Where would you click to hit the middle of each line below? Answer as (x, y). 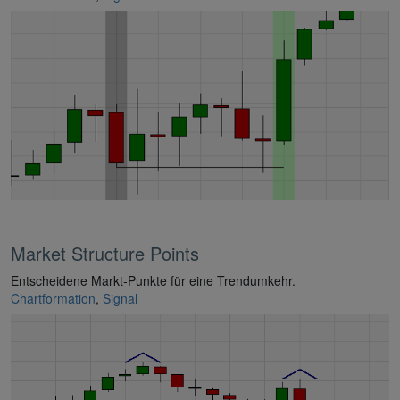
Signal (120, 298)
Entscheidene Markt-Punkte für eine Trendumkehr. (153, 280)
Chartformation (53, 298)
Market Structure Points (105, 253)
